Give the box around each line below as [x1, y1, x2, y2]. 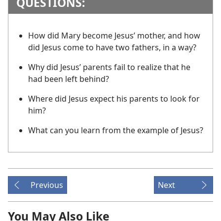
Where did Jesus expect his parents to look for [28, 93, 200, 104]
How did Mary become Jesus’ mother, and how [28, 30, 200, 41]
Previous [31, 179, 63, 190]
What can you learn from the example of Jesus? [28, 124, 203, 136]
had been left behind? [28, 73, 109, 84]
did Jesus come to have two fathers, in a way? [28, 41, 196, 53]
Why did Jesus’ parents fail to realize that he [28, 61, 190, 73]
